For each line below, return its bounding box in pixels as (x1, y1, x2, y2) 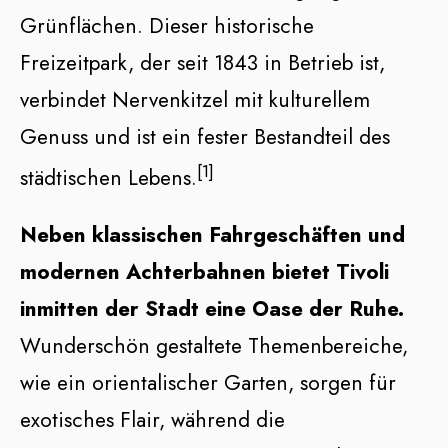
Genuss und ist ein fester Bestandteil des (20, 121, 390, 152)
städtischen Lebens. (20, 162, 197, 193)
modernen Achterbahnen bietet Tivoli (20, 256, 389, 287)
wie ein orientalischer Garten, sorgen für (20, 367, 396, 398)
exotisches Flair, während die (20, 404, 285, 435)
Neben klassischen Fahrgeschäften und (20, 219, 405, 250)
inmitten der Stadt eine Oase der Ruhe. (20, 293, 404, 324)
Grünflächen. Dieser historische (20, 10, 314, 41)
